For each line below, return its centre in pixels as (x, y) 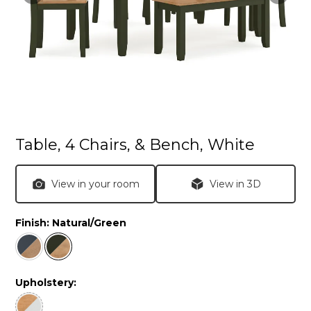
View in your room (95, 184)
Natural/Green (90, 223)
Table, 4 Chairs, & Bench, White (135, 145)
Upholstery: (46, 282)
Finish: (34, 223)
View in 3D (235, 184)
